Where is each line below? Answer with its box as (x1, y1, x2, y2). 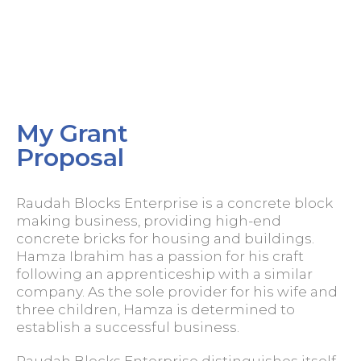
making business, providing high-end (16, 213, 281, 229)
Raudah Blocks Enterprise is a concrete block (16, 195, 333, 211)
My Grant (16, 118, 128, 148)
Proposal (16, 143, 124, 172)
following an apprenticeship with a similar (16, 266, 313, 282)
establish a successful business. (16, 319, 239, 335)
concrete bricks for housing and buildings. (16, 230, 314, 247)
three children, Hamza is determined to (16, 301, 295, 317)
